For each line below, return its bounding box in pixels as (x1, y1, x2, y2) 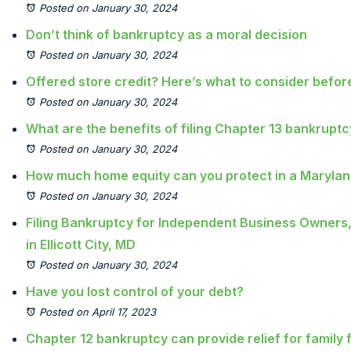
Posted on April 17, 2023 (39, 306, 156, 318)
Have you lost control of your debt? (26, 284, 244, 299)
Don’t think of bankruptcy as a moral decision (26, 27, 307, 42)
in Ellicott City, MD (26, 237, 136, 252)
